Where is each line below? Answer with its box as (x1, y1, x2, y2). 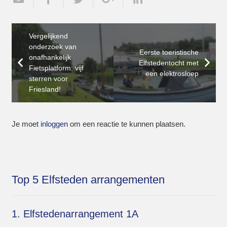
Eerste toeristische (139, 48, 199, 56)
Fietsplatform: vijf (28, 64, 84, 72)
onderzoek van (28, 43, 77, 51)
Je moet (11, 120, 41, 128)
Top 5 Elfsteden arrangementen (11, 173, 165, 186)
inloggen (40, 120, 68, 128)
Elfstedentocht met (138, 59, 199, 67)
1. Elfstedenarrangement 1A (11, 208, 138, 219)
